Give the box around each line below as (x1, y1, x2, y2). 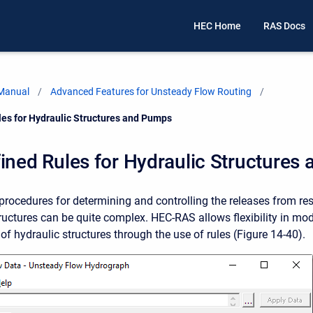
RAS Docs (263, 20, 305, 32)
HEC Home (194, 20, 241, 32)
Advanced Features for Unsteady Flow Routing (50, 86, 252, 97)
